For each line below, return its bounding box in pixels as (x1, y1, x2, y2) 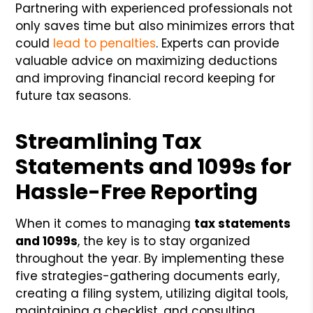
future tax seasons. (15, 87, 131, 104)
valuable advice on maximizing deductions (15, 52, 278, 69)
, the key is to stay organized (78, 232, 251, 249)
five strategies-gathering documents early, (15, 267, 280, 284)
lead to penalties (53, 34, 156, 52)
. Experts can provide (156, 34, 280, 52)
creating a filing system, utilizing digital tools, (15, 284, 289, 302)
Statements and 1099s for (15, 152, 292, 182)
